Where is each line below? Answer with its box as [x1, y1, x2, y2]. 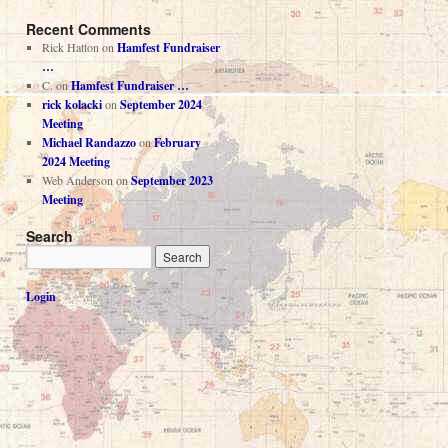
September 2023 [130, 172, 213, 190]
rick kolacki [41, 96, 102, 114]
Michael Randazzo [41, 134, 136, 152]
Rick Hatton [41, 39, 99, 56]
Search [26, 226, 73, 247]
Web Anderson [41, 172, 113, 189]
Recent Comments [26, 19, 151, 40]
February [153, 134, 201, 152]
